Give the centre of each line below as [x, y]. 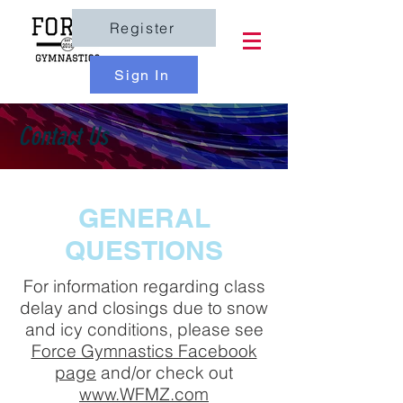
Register [142, 28]
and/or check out [165, 372]
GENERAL [144, 218]
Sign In [142, 75]
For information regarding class [144, 286]
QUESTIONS [144, 250]
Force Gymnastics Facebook [144, 351]
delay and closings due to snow [144, 308]
